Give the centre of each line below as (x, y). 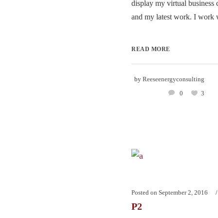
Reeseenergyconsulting (173, 79)
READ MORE (151, 49)
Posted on (144, 193)
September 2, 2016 (183, 193)
